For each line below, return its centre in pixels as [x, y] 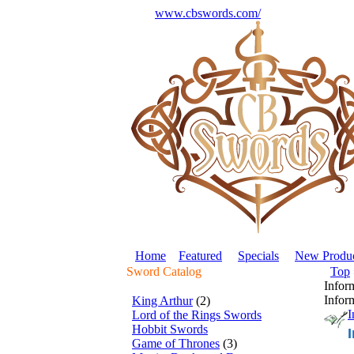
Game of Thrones [176, 343]
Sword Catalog [164, 271]
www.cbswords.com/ [208, 13]
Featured [200, 256]
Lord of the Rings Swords [197, 315]
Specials [258, 256]
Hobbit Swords [170, 329]
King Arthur [162, 301]
